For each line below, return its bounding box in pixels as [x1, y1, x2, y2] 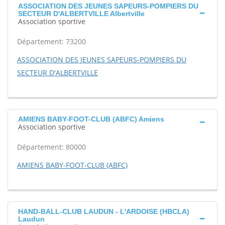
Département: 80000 [17, 142, 86, 152]
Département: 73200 [17, 37, 86, 46]
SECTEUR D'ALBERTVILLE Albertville [18, 10, 145, 18]
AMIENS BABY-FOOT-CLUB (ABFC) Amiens [18, 115, 164, 123]
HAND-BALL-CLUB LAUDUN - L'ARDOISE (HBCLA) [18, 207, 189, 215]
